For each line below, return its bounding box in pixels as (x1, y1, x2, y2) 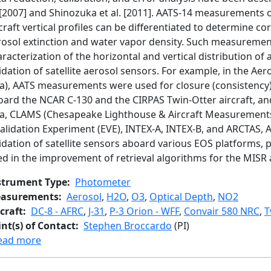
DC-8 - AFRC (31, 204, 83, 218)
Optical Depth (149, 190, 213, 203)
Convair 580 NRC (184, 204, 260, 218)
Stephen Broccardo (83, 219, 172, 232)
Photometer (75, 175, 131, 189)
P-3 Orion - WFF (109, 204, 179, 218)
